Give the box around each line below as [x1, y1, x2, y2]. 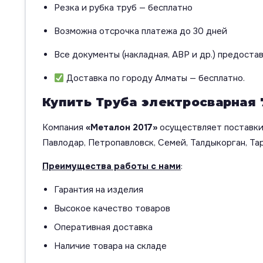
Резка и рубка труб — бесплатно [54, 2, 193, 14]
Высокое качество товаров [54, 203, 170, 215]
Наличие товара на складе [54, 240, 167, 252]
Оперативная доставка [54, 221, 153, 234]
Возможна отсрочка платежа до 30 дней [54, 25, 227, 38]
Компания [42, 122, 86, 134]
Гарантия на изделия [54, 184, 143, 196]
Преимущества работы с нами [42, 160, 181, 173]
